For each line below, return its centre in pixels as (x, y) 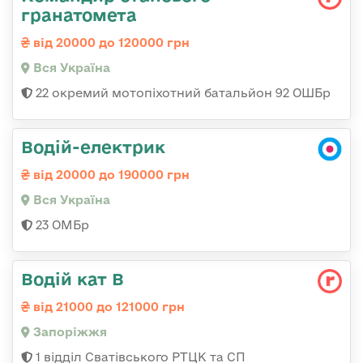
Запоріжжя (68, 332)
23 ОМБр (61, 225)
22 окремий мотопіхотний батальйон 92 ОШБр (181, 93)
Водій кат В (73, 279)
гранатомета (79, 15)
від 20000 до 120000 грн (110, 43)
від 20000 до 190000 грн (110, 175)
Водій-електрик (93, 147)
